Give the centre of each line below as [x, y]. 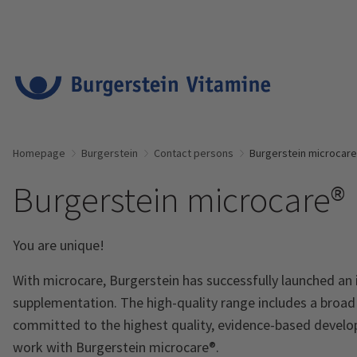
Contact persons [194, 153]
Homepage [39, 153]
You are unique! [59, 245]
